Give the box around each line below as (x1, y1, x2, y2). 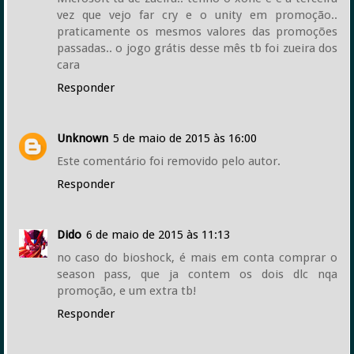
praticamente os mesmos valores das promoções (56, 24, 338, 39)
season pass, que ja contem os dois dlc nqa (56, 266, 338, 281)
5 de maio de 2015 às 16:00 (112, 130, 257, 145)
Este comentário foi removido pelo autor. (56, 153, 281, 168)
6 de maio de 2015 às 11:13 (85, 227, 230, 242)
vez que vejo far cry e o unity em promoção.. (56, 8, 338, 22)
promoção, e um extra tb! (56, 283, 196, 298)
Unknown (56, 130, 108, 145)
